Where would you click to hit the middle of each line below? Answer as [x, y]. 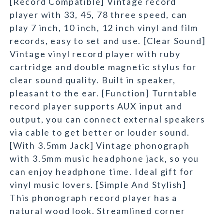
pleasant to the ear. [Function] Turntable [104, 93]
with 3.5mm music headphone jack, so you [105, 159]
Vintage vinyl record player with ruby [95, 54]
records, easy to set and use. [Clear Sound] [108, 41]
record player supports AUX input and [96, 106]
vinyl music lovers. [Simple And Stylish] [98, 185]
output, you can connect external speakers [108, 119]
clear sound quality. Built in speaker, [93, 80]
